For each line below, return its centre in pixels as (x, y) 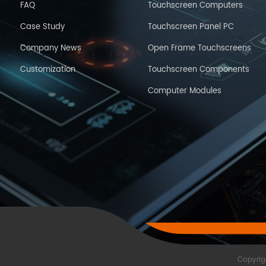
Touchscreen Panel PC (191, 27)
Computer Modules (185, 91)
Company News (50, 48)
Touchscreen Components (199, 70)
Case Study (42, 27)
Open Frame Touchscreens (200, 48)
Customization (47, 70)
